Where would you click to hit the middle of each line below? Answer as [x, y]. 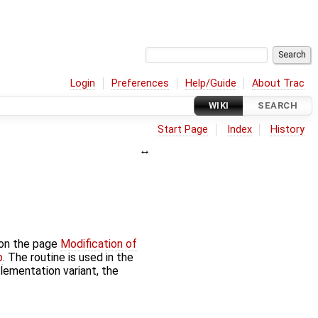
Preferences [141, 83]
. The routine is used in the [68, 258]
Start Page [183, 129]
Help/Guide [210, 83]
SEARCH [278, 106]
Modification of [98, 244]
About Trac [279, 83]
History [288, 129]
